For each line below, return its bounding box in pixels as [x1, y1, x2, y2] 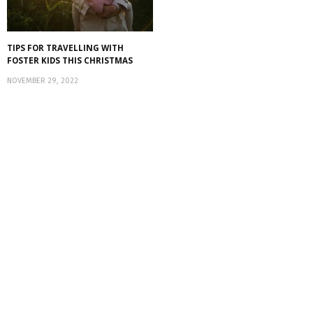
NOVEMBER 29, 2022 [7, 75, 78, 85]
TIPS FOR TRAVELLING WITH [7, 42, 124, 53]
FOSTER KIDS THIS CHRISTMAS [7, 54, 133, 66]
